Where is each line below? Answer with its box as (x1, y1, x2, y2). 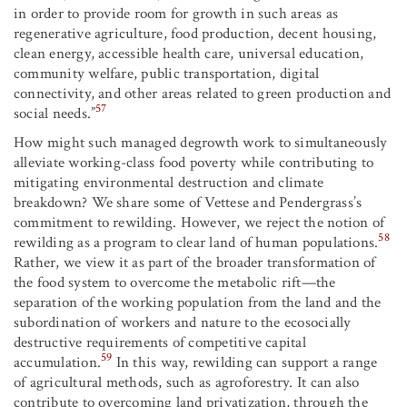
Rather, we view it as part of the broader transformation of (14, 252, 376, 273)
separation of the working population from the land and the (14, 292, 382, 313)
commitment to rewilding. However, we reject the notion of (14, 212, 385, 233)
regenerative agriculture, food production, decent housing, (14, 23, 377, 44)
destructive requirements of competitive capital (14, 332, 306, 352)
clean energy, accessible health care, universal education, (14, 43, 364, 64)
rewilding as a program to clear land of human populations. (14, 232, 379, 253)
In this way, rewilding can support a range (112, 352, 378, 372)
